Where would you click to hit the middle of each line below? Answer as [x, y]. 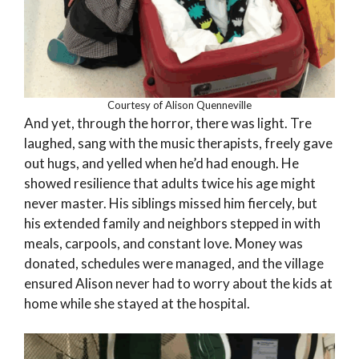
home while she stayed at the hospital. [137, 303]
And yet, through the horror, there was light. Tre [168, 123]
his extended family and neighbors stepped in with [172, 223]
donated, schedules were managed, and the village [174, 263]
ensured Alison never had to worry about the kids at [178, 283]
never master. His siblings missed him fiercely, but [171, 203]
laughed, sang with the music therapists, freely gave [178, 143]
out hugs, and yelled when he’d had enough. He [161, 163]
